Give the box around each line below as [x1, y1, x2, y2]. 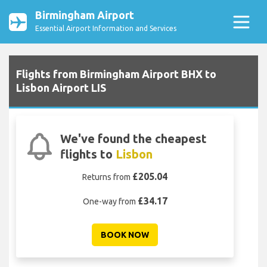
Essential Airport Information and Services [35, 24, 176, 32]
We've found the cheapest [60, 132, 207, 146]
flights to [60, 147, 116, 162]
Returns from [82, 172, 132, 182]
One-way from [82, 197, 138, 207]
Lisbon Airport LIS [16, 82, 106, 94]
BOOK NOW [101, 230, 149, 240]
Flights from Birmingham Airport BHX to [16, 68, 216, 80]
